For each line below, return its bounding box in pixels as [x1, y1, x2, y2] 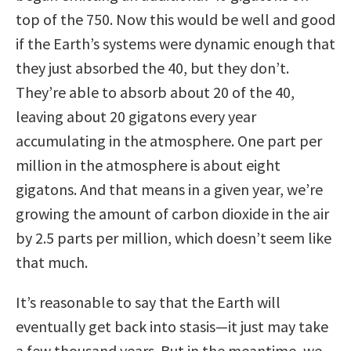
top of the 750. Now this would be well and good [16, 9, 335, 29]
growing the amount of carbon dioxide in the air [16, 203, 329, 223]
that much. [16, 251, 88, 272]
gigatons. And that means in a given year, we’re [16, 179, 323, 199]
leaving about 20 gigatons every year [16, 106, 256, 126]
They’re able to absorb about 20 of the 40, [16, 81, 295, 102]
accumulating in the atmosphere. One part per [16, 130, 322, 150]
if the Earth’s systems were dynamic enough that [16, 33, 335, 53]
